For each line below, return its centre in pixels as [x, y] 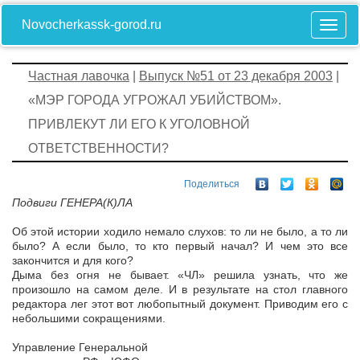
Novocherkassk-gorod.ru [92, 25]
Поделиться [212, 184]
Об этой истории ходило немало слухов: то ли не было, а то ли [180, 232]
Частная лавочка [79, 76]
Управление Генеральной [80, 348]
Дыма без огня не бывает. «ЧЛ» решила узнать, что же [180, 275]
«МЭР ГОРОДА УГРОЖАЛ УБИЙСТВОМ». [155, 100]
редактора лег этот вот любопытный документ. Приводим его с [180, 304]
